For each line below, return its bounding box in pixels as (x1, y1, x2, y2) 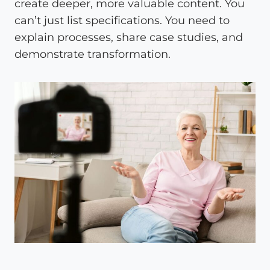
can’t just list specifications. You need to (14, 13, 230, 27)
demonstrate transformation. (14, 47, 171, 61)
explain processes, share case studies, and (14, 30, 243, 44)
